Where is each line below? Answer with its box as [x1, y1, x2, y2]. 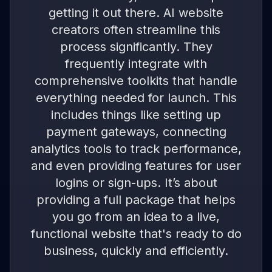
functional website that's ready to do [30, 226, 242, 242]
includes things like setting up [51, 107, 221, 123]
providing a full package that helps [36, 192, 236, 208]
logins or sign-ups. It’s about [55, 175, 217, 191]
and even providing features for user [31, 158, 241, 174]
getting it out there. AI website [49, 5, 223, 21]
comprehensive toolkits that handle [35, 73, 237, 89]
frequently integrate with [65, 56, 207, 72]
